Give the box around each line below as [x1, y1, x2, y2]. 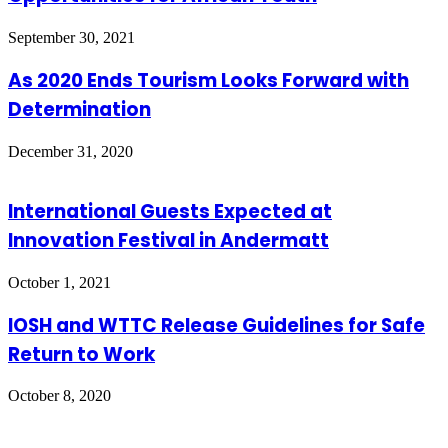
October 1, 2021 [8, 273, 111, 291]
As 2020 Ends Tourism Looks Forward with [8, 66, 409, 94]
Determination [8, 95, 151, 123]
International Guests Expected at [8, 198, 332, 226]
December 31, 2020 [8, 142, 133, 160]
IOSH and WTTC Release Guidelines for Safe [8, 311, 425, 339]
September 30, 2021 [8, 29, 135, 47]
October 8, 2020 [8, 387, 111, 405]
